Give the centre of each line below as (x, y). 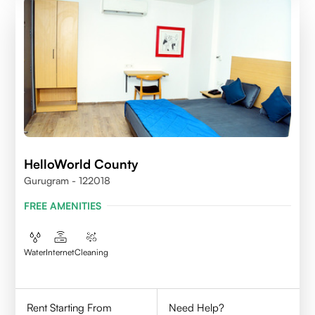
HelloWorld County (82, 163)
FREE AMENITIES (63, 205)
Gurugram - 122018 (67, 180)
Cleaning (92, 252)
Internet (60, 252)
